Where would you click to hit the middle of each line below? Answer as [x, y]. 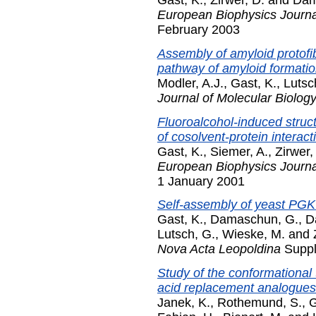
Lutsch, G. [186, 235]
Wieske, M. [254, 235]
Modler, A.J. [190, 83]
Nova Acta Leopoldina [219, 249]
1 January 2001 [201, 181]
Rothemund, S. [260, 303]
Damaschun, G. [254, 220]
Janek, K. [184, 303]
